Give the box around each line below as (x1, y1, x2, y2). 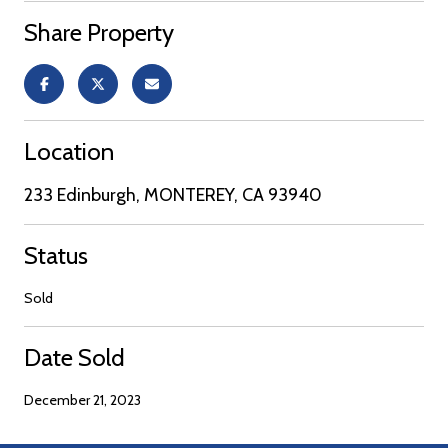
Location (24, 136, 114, 166)
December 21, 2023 (24, 390, 141, 409)
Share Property (24, 17, 174, 47)
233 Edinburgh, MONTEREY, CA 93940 (24, 183, 322, 206)
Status (24, 240, 88, 270)
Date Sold (24, 342, 125, 372)
